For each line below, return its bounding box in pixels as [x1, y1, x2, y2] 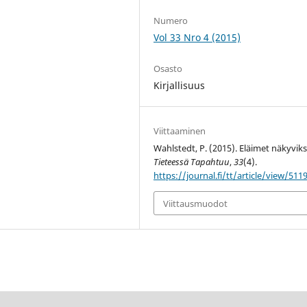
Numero [153, 14, 188, 27]
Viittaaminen [153, 125, 206, 138]
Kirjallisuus [153, 79, 206, 93]
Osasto [153, 62, 183, 75]
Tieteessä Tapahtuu [153, 156, 230, 169]
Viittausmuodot [163, 197, 228, 210]
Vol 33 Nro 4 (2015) [153, 31, 241, 45]
